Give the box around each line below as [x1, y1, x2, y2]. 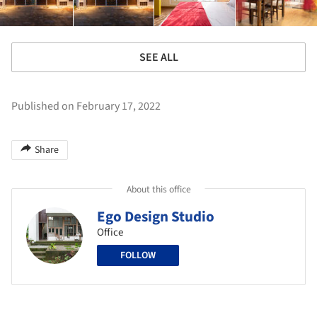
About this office [126, 182, 191, 196]
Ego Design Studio [97, 205, 214, 227]
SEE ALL [139, 49, 178, 65]
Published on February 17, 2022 [11, 98, 161, 114]
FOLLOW [120, 248, 156, 263]
